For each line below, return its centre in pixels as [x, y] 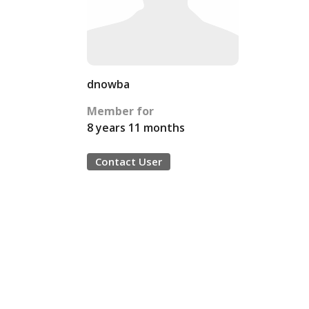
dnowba [108, 84]
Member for [120, 111]
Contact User [129, 161]
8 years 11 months [136, 128]
